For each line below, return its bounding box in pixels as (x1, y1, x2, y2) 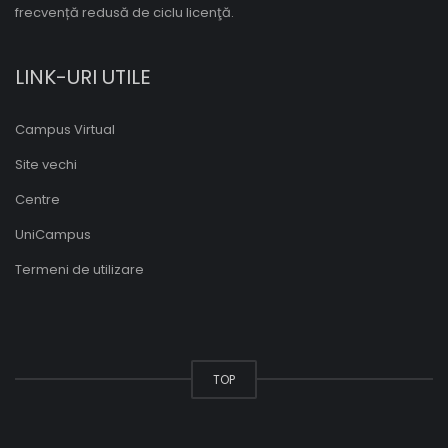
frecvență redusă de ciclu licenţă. (15, 3, 234, 23)
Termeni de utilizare (15, 260, 144, 280)
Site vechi (15, 155, 77, 175)
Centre (15, 190, 60, 210)
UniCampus (15, 225, 91, 245)
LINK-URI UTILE (15, 63, 151, 92)
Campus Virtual (15, 120, 115, 140)
